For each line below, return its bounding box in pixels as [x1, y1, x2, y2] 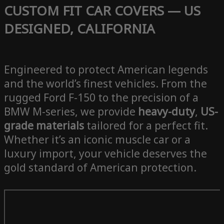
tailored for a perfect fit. [84, 118, 208, 133]
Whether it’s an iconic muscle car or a [4, 132, 190, 147]
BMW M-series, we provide [4, 104, 138, 119]
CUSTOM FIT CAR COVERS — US [4, 1, 200, 20]
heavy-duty [138, 104, 195, 119]
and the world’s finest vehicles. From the [4, 76, 207, 91]
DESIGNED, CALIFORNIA [4, 19, 155, 38]
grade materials [4, 118, 84, 133]
